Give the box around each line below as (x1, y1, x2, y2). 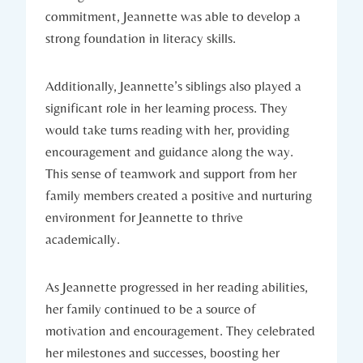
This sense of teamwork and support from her (45, 164, 297, 181)
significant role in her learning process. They (45, 99, 288, 116)
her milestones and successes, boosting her (45, 344, 280, 361)
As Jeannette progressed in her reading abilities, (45, 278, 308, 295)
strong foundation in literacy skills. (45, 29, 236, 46)
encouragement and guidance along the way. (45, 143, 293, 160)
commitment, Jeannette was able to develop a (45, 7, 301, 24)
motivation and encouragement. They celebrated (45, 322, 315, 339)
